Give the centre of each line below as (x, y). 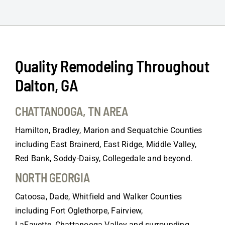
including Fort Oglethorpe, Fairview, (79, 211)
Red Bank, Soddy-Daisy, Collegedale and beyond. (104, 159)
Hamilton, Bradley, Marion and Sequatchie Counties (108, 131)
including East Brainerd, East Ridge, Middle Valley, (106, 145)
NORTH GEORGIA (52, 178)
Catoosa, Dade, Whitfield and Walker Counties (98, 197)
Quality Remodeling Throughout (112, 66)
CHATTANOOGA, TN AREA (71, 111)
